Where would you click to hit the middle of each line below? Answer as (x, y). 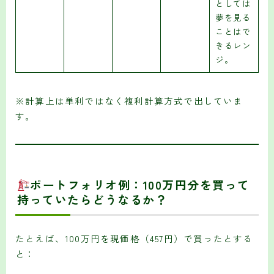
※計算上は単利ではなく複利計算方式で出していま (129, 100)
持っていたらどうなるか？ (92, 199)
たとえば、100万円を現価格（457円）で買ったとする (134, 238)
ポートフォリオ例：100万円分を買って (140, 184)
